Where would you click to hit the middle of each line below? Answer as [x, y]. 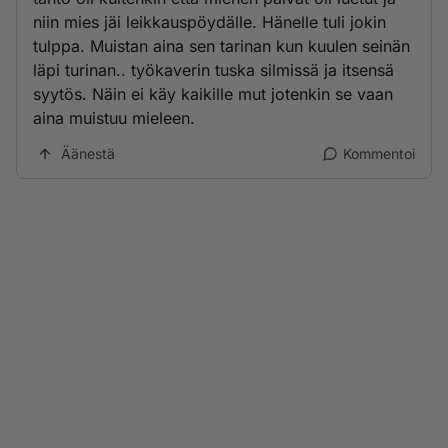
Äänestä [88, 153]
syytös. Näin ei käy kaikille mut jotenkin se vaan [213, 94]
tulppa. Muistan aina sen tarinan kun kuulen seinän [221, 46]
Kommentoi [379, 153]
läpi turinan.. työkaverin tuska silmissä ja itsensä [213, 70]
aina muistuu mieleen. [114, 118]
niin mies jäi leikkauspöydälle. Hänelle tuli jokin [209, 22]
